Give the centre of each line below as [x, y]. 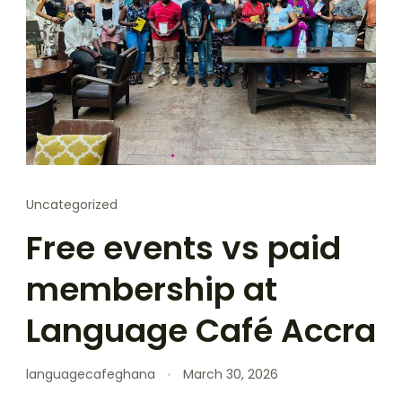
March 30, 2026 [231, 374]
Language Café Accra [201, 330]
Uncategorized [72, 204]
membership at [152, 289]
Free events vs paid [184, 248]
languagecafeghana [91, 374]
